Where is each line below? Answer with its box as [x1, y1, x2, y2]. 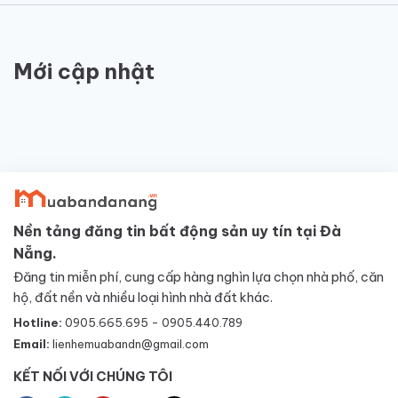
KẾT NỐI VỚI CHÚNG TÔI [13, 369, 172, 386]
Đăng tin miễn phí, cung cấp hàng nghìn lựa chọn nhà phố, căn [13, 269, 384, 286]
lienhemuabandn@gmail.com [52, 337, 209, 352]
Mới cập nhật [13, 57, 155, 84]
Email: [13, 337, 52, 352]
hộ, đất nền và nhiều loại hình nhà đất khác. [13, 290, 273, 306]
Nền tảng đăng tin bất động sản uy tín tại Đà [13, 222, 341, 241]
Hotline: [13, 315, 65, 330]
